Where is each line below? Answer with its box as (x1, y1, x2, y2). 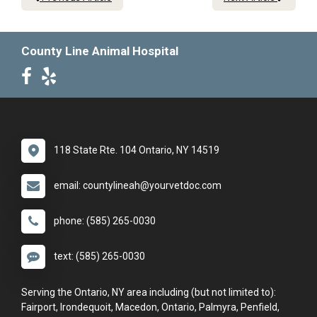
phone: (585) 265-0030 (54, 215, 156, 227)
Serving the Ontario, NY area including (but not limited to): (21, 287, 276, 299)
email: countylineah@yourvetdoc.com (54, 180, 221, 192)
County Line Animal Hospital (21, 44, 178, 59)
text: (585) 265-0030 (54, 250, 145, 263)
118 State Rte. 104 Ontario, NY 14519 (54, 144, 219, 156)
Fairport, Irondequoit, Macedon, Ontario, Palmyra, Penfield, (21, 301, 279, 313)
